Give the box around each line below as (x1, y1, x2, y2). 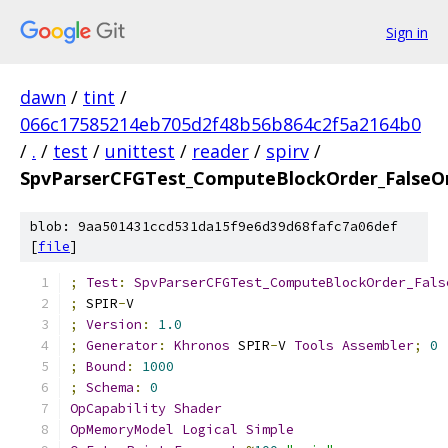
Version (86, 316, 142, 333)
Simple (246, 421, 294, 438)
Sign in (386, 22, 428, 42)
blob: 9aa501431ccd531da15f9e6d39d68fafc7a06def (30, 218, 398, 235)
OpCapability (70, 400, 166, 417)
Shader (174, 400, 222, 417)
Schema (86, 379, 134, 396)
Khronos (174, 337, 230, 354)
